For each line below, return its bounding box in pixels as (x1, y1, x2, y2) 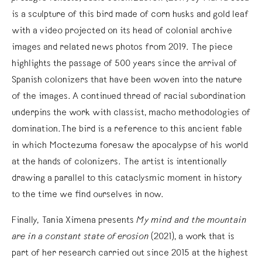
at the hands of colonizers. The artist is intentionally (12, 158, 227, 168)
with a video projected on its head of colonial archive (12, 27, 232, 37)
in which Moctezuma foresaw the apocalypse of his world (12, 142, 248, 151)
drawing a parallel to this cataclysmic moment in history (12, 174, 242, 184)
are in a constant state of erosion (12, 233, 151, 243)
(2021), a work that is (151, 233, 235, 243)
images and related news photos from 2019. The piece (12, 43, 233, 53)
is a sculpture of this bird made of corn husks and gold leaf (12, 11, 249, 20)
